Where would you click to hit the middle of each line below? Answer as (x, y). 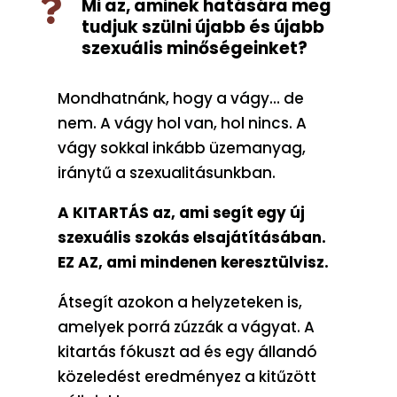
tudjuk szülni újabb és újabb (202, 27)
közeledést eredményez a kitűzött (187, 376)
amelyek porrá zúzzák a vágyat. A (186, 327)
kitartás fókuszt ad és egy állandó (187, 351)
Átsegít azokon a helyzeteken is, (179, 302)
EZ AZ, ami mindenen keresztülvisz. (193, 262)
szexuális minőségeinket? (194, 48)
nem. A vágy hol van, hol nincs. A (182, 123)
